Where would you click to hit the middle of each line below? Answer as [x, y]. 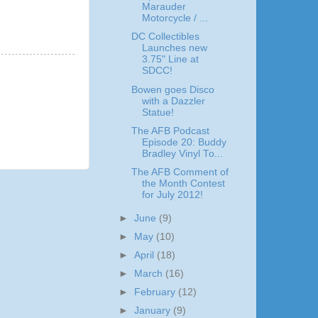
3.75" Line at [170, 60]
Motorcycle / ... [175, 18]
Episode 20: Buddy [184, 142]
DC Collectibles [165, 37]
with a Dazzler [173, 101]
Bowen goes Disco [172, 89]
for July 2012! [172, 194]
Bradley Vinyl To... [182, 153]
